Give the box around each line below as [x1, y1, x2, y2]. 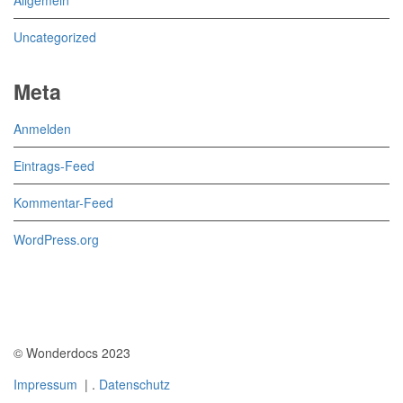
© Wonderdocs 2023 [13, 343, 130, 362]
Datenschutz [99, 375, 170, 394]
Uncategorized [13, 28, 96, 47]
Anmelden [13, 119, 71, 138]
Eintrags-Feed [13, 156, 94, 175]
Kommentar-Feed [13, 193, 113, 211]
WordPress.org [13, 229, 99, 248]
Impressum [13, 375, 77, 394]
